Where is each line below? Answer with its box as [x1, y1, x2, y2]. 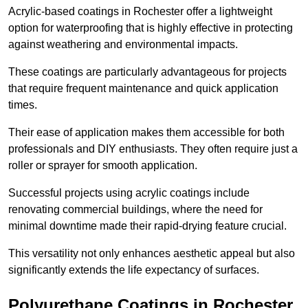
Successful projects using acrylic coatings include [8, 187, 250, 199]
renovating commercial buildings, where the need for [8, 203, 263, 216]
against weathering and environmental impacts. [8, 38, 241, 51]
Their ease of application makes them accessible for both [8, 126, 285, 139]
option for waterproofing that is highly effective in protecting [8, 22, 293, 34]
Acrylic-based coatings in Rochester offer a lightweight [8, 5, 272, 18]
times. [8, 99, 37, 111]
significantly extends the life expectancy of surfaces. [8, 264, 259, 276]
